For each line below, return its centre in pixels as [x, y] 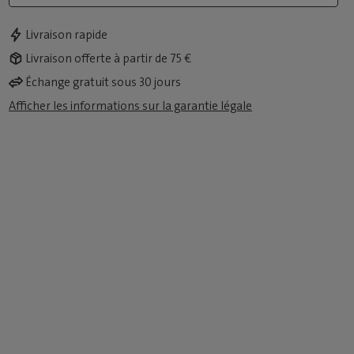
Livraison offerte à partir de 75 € [109, 58]
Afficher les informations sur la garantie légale [131, 105]
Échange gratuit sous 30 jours [104, 82]
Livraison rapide [67, 34]
